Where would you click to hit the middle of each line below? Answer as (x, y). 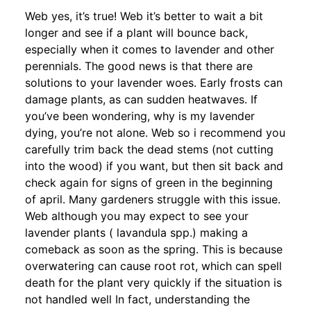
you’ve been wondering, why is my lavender (140, 116)
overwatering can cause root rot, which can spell (153, 266)
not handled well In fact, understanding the (137, 299)
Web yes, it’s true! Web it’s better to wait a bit (144, 16)
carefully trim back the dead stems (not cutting (149, 149)
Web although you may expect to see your (137, 216)
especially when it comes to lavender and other (150, 49)
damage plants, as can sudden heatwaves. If (141, 99)
